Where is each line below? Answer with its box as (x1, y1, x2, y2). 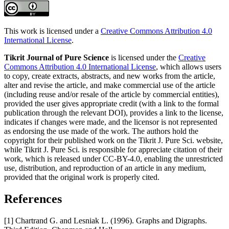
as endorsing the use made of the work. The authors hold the (4, 127, 198, 136)
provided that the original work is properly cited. (4, 173, 159, 182)
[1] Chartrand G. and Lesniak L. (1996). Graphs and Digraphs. (4, 216, 207, 225)
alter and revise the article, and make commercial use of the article (4, 81, 215, 90)
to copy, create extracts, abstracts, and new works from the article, (4, 72, 215, 81)
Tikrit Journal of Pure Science (4, 53, 109, 62)
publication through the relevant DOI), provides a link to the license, (4, 108, 223, 118)
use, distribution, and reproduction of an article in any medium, (4, 164, 206, 173)
